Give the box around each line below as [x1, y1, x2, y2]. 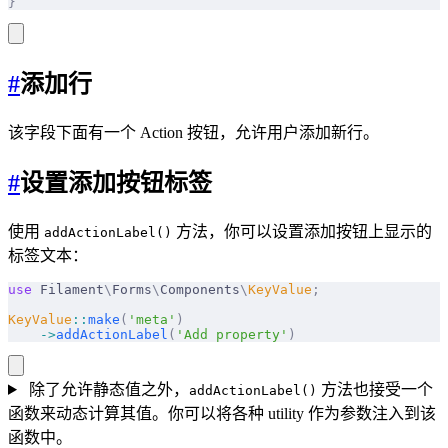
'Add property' [176, 326, 288, 342]
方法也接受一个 [316, 380, 433, 398]
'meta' [128, 311, 176, 327]
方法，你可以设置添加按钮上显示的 [172, 222, 432, 240]
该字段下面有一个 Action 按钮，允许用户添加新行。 [8, 124, 379, 142]
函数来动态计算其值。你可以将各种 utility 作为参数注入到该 [8, 404, 436, 422]
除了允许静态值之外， [24, 380, 189, 398]
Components [160, 281, 240, 297]
